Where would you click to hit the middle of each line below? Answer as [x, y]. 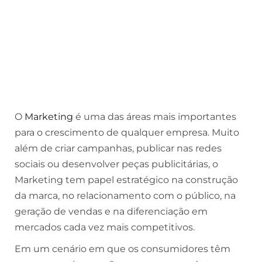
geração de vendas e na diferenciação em [111, 211]
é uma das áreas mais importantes [155, 117]
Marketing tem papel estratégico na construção [126, 180]
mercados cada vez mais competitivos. [105, 227]
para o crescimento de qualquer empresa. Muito [127, 132]
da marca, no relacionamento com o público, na [125, 196]
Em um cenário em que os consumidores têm [123, 249]
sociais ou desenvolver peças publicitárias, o [116, 164]
